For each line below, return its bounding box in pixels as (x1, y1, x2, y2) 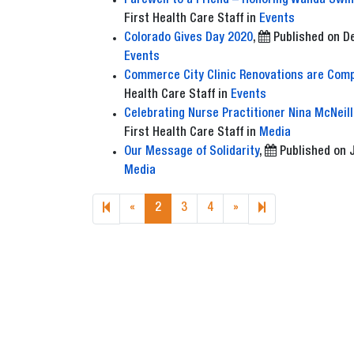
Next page (238, 201, 290, 214)
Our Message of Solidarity (124, 145, 259, 159)
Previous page (134, 201, 208, 214)
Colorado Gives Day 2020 (124, 32, 253, 45)
